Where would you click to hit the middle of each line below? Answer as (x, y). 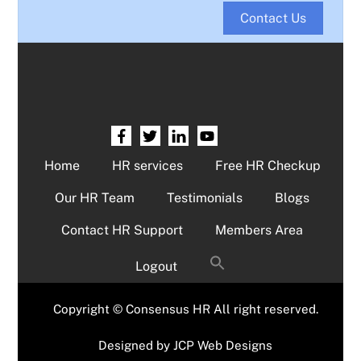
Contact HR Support (122, 230)
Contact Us (273, 19)
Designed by (136, 346)
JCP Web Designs (223, 346)
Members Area (259, 230)
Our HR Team (95, 197)
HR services (147, 165)
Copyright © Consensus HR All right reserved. (185, 309)
